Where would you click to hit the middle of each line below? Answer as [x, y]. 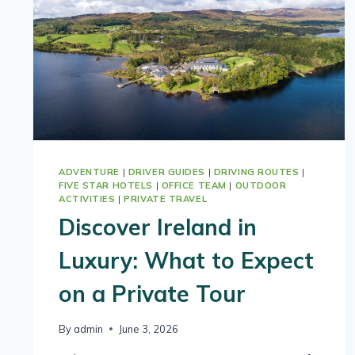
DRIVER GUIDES [167, 172]
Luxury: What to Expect [186, 260]
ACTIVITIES [87, 199]
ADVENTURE [90, 172]
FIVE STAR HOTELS [106, 186]
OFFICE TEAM [194, 186]
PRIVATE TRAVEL [166, 199]
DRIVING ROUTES [256, 172]
